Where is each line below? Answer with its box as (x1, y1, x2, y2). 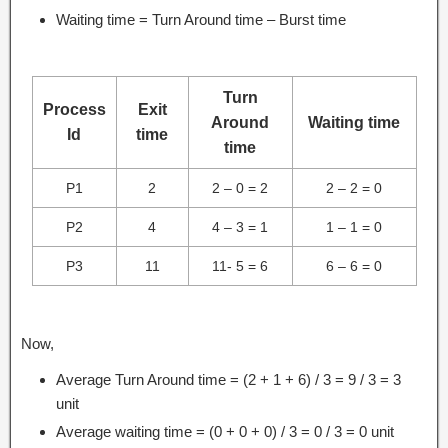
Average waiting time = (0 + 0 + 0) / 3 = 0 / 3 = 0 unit (56, 422, 394, 440)
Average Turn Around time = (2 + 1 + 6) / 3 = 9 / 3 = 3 (56, 370, 401, 388)
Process (42, 100, 106, 118)
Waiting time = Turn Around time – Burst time (56, 10, 346, 28)
